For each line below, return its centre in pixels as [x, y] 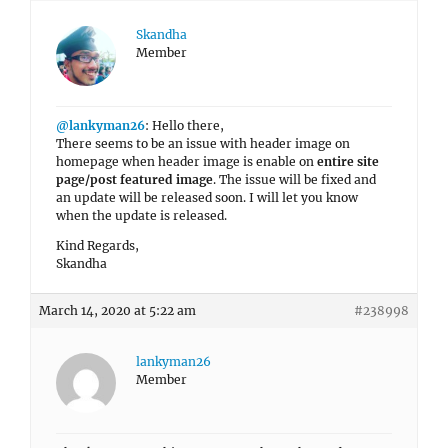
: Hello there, [184, 125]
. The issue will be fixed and [294, 179]
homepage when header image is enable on [186, 161]
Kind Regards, [97, 245]
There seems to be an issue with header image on [203, 143]
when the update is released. [141, 215]
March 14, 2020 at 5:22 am [117, 310]
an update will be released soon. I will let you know [207, 197]
